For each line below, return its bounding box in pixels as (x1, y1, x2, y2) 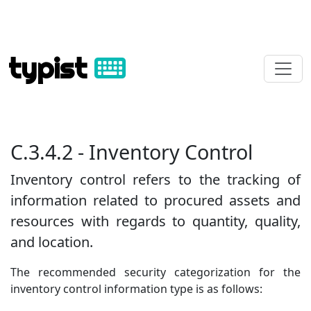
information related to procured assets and (10, 191, 301, 210)
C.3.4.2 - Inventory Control (10, 138, 253, 165)
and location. (10, 233, 93, 251)
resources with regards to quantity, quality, (10, 212, 301, 230)
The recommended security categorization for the (10, 264, 301, 280)
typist (8, 51, 94, 85)
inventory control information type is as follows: (10, 281, 262, 296)
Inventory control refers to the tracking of (10, 170, 301, 189)
